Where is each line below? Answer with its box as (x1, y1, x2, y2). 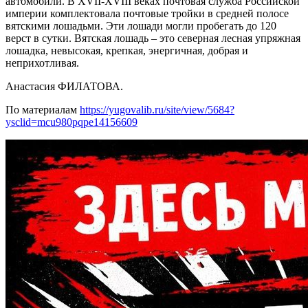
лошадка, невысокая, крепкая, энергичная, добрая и (5, 44, 248, 56)
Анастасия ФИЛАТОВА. (5, 80, 123, 92)
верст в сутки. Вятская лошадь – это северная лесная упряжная (5, 32, 300, 44)
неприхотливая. (5, 56, 79, 69)
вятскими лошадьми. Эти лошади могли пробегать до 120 (5, 19, 276, 32)
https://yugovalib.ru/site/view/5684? (80, 103, 234, 115)
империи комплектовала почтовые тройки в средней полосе (5, 7, 289, 19)
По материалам (5, 103, 80, 115)
